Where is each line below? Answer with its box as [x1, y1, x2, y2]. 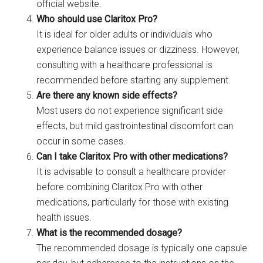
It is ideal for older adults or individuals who [36, 29, 213, 41]
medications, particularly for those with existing [36, 197, 229, 208]
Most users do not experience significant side [36, 105, 224, 117]
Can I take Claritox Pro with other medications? [36, 151, 228, 163]
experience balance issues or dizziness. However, [36, 44, 240, 56]
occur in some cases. [36, 136, 126, 147]
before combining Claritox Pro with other [36, 181, 203, 193]
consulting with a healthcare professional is [36, 59, 213, 71]
